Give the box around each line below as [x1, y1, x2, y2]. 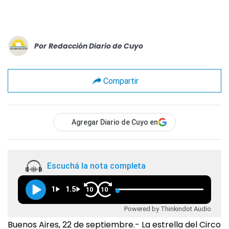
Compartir [103, 76, 139, 86]
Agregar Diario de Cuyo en [72, 118, 158, 126]
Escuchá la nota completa [47, 161, 146, 171]
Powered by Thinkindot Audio [124, 204, 211, 213]
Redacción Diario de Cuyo [49, 40, 143, 51]
